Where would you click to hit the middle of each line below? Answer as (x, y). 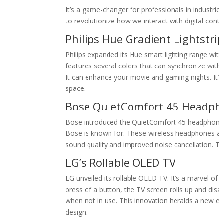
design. (77, 212)
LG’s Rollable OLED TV (121, 162)
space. (76, 88)
